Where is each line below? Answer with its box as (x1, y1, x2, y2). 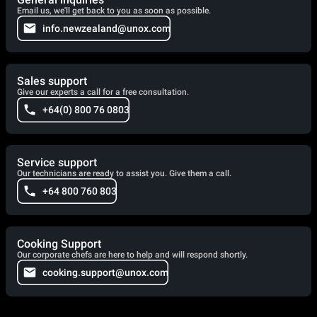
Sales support (17, 74, 87, 88)
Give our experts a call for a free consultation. (17, 87, 189, 97)
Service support (17, 156, 97, 169)
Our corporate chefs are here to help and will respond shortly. (17, 250, 248, 260)
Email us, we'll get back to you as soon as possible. (17, 6, 211, 16)
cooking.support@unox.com (42, 267, 168, 278)
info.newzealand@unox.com (42, 23, 171, 34)
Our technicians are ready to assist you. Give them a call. (17, 168, 231, 178)
